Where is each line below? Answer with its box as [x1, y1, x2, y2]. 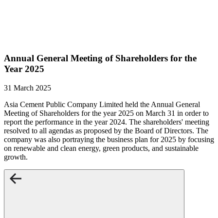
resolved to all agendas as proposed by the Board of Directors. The [4, 126, 208, 135]
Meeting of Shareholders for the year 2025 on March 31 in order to [4, 109, 209, 117]
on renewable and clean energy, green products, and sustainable [4, 144, 199, 152]
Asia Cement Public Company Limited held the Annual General [4, 100, 200, 109]
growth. [4, 152, 28, 161]
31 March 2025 [4, 83, 51, 92]
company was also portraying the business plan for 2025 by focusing [4, 135, 214, 144]
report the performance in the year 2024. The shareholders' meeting [4, 117, 209, 126]
